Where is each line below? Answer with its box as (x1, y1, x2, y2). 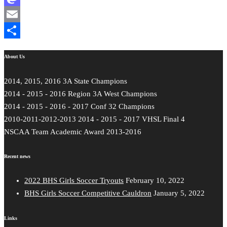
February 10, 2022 (126, 176, 184, 185)
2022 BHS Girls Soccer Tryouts (24, 176, 124, 185)
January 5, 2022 (154, 189, 205, 198)
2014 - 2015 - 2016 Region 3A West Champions (4, 89, 157, 98)
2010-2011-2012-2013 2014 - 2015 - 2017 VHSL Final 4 (4, 115, 185, 123)
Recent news (4, 153, 30, 159)
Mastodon (4, 10, 35, 18)
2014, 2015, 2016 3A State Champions (4, 77, 127, 85)
